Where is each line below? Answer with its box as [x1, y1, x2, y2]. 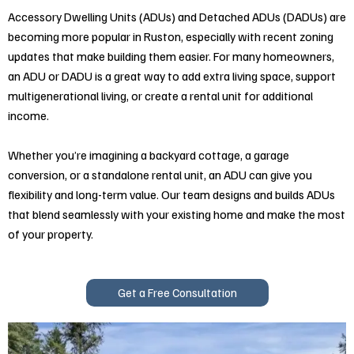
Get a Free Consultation [117, 284, 237, 299]
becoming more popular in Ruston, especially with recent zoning [8, 28, 333, 44]
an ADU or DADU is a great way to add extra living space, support [8, 68, 336, 84]
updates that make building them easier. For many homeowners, [8, 48, 334, 64]
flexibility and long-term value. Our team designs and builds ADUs [8, 186, 335, 201]
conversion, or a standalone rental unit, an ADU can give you [8, 166, 312, 182]
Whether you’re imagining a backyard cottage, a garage [8, 146, 289, 162]
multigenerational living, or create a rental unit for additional [8, 88, 313, 104]
